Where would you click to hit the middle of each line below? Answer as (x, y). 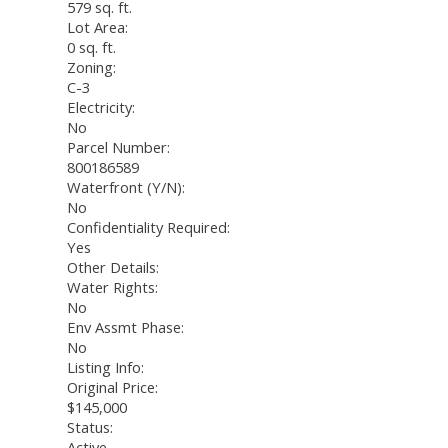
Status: (90, 427)
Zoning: (91, 67)
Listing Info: (105, 367)
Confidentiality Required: (148, 227)
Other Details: (113, 267)
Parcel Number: (118, 147)
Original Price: (112, 387)
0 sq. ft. (91, 47)
